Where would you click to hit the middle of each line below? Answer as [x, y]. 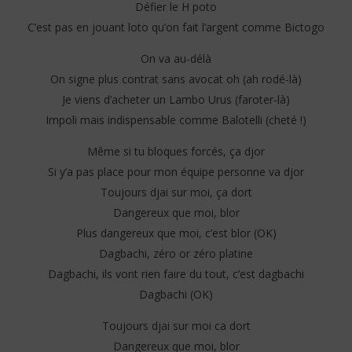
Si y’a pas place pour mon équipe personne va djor [176, 172]
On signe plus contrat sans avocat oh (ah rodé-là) [176, 79]
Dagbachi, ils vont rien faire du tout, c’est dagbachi [176, 274]
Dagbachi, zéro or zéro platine [176, 254]
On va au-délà [176, 59]
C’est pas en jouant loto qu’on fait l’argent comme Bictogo [176, 27]
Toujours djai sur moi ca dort [176, 326]
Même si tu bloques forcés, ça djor [176, 152]
